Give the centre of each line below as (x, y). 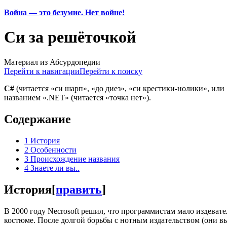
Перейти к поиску (111, 71)
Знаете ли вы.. (55, 168)
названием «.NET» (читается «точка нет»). (78, 97)
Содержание (37, 119)
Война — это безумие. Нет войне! (64, 12)
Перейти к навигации (42, 71)
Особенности (53, 149)
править (79, 189)
